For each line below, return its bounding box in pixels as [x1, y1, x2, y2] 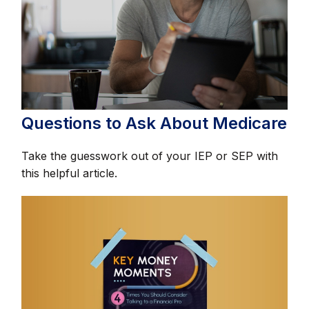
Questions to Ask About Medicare [21, 112, 288, 133]
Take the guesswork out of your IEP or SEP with [21, 148, 279, 163]
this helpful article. [21, 166, 118, 180]
